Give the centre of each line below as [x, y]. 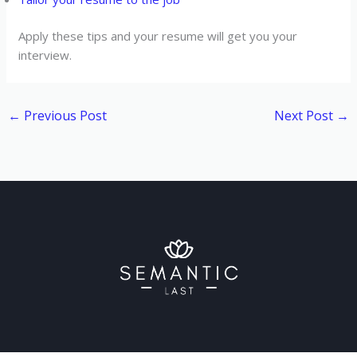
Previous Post [64, 116]
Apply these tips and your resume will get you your [158, 36]
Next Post [305, 116]
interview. [45, 55]
